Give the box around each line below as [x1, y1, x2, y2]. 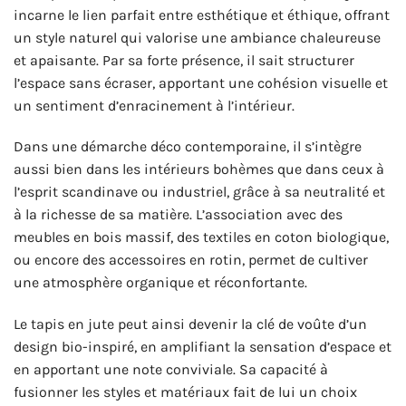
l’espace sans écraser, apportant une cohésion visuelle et [14, 73, 388, 92]
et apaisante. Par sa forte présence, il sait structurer [14, 51, 354, 69]
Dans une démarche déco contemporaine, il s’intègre [14, 138, 362, 156]
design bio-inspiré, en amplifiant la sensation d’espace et [14, 338, 391, 356]
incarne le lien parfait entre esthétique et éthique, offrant [14, 5, 390, 24]
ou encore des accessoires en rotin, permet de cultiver [14, 251, 368, 269]
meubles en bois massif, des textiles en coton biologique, [14, 228, 389, 246]
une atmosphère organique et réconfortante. [14, 274, 307, 292]
